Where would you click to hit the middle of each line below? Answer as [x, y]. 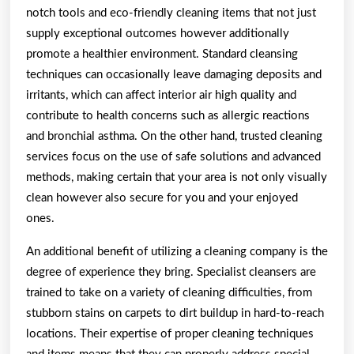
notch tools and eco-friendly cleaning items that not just [171, 13]
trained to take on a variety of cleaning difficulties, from [169, 292]
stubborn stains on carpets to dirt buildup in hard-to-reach [175, 313]
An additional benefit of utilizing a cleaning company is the [177, 251]
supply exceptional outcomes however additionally [158, 33]
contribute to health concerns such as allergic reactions [168, 115]
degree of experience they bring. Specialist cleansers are [171, 272]
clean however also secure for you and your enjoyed [162, 198]
